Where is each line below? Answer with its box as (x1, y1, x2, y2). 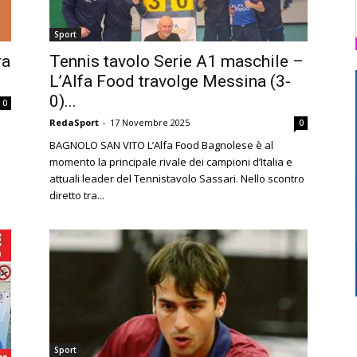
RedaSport (49, 116, 99, 128)
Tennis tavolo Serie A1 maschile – (49, 52, 304, 71)
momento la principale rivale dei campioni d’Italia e (49, 155, 292, 169)
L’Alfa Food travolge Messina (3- (49, 72, 291, 91)
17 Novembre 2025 (110, 116, 190, 128)
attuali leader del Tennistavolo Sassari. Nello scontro (49, 171, 304, 186)
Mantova (178, 125, 223, 139)
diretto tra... (49, 188, 104, 202)
